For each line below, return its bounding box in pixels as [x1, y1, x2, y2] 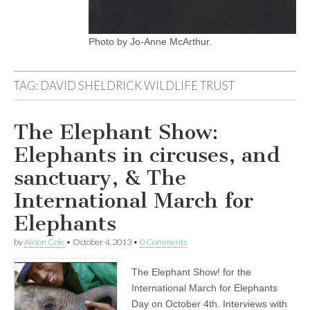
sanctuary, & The [14, 165, 186, 190]
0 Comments [140, 237, 187, 247]
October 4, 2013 [73, 237, 131, 247]
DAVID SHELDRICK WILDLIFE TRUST [40, 78, 235, 93]
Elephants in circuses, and [14, 143, 280, 167]
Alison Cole [24, 237, 64, 247]
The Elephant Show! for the [131, 266, 251, 277]
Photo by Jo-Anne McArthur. [89, 36, 212, 47]
